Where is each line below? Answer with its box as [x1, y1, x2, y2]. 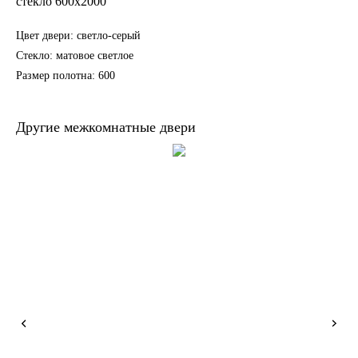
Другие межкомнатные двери [16, 118, 196, 135]
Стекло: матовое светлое [16, 49, 133, 62]
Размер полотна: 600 [16, 69, 115, 82]
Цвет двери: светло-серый [16, 29, 141, 42]
